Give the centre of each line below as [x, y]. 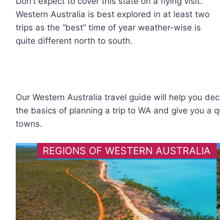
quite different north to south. [74, 41]
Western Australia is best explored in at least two [113, 14]
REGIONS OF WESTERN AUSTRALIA [126, 151]
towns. [29, 124]
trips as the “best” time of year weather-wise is [108, 28]
